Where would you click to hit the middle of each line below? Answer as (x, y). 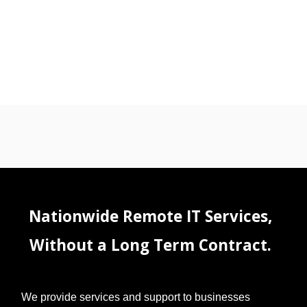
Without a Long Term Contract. (150, 245)
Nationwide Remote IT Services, (150, 216)
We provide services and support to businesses (135, 297)
